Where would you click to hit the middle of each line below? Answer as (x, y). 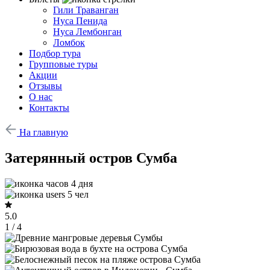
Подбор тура (55, 53)
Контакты (49, 108)
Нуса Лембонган (87, 32)
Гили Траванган (86, 10)
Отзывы (46, 86)
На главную (44, 132)
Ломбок (69, 42)
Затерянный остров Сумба (91, 158)
